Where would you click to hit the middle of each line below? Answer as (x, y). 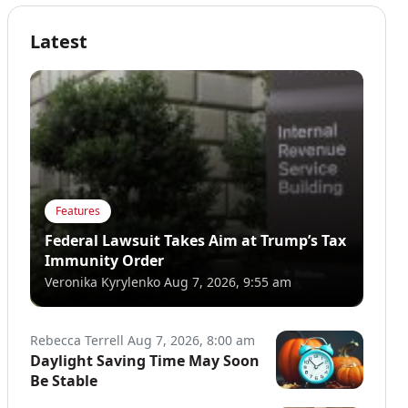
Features (78, 210)
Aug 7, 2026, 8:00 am (191, 340)
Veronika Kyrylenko (102, 281)
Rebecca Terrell (77, 340)
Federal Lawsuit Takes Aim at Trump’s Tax (195, 240)
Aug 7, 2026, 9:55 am (228, 281)
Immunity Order (104, 260)
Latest (59, 41)
